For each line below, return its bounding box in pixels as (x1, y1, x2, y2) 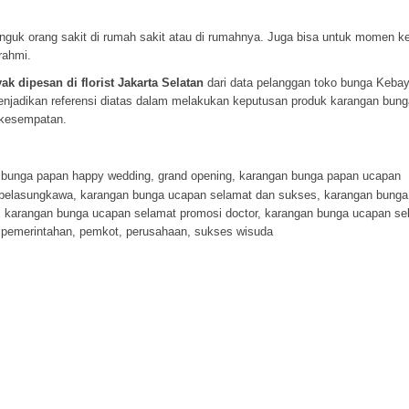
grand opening (158, 169, 232, 184)
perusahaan (126, 225, 187, 239)
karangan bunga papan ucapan (239, 169, 401, 184)
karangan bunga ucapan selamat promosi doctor (5, 206, 257, 221)
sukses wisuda (194, 225, 273, 239)
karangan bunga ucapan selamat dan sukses (80, 188, 317, 203)
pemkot (79, 225, 119, 239)
